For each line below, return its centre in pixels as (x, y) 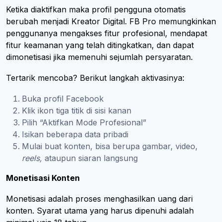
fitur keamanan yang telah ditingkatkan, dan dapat (100, 45)
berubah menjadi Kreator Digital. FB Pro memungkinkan (111, 21)
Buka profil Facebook (63, 98)
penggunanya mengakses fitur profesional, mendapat (107, 33)
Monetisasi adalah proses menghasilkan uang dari (99, 198)
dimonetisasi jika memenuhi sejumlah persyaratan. (101, 57)
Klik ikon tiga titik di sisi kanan (77, 110)
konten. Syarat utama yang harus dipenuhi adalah (100, 210)
